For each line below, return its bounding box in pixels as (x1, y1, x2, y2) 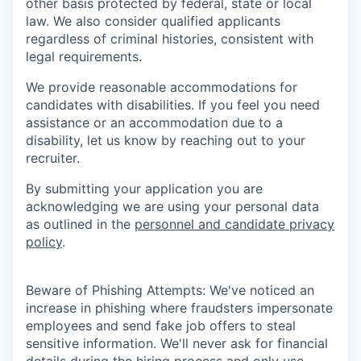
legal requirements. (26, 48, 142, 64)
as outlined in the (26, 215, 135, 232)
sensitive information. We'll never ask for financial (26, 334, 328, 351)
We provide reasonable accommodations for (26, 78, 297, 95)
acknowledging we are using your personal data (26, 197, 319, 214)
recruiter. (26, 149, 80, 166)
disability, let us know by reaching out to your (26, 131, 305, 148)
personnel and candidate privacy (135, 215, 334, 232)
